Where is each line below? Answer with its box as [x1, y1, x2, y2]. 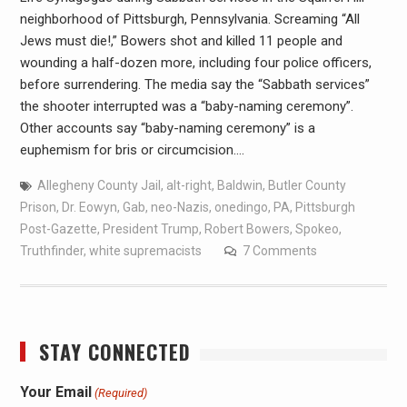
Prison [19, 199, 56, 214]
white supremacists [88, 243, 202, 258]
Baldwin [216, 177, 263, 193]
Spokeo [294, 221, 339, 236]
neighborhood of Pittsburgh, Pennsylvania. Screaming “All [19, 10, 360, 27]
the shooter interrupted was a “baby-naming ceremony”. [19, 97, 353, 114]
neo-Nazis [150, 199, 209, 214]
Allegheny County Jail [36, 177, 161, 193]
